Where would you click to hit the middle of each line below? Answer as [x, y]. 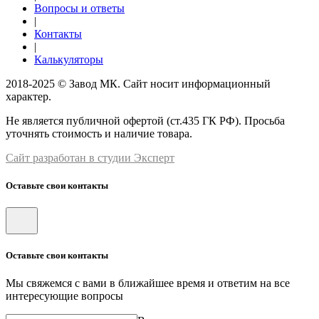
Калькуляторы [69, 59]
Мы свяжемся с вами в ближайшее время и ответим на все [148, 283]
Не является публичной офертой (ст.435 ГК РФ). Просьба [145, 120]
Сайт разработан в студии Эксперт [90, 157]
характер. [28, 96]
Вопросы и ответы [79, 8]
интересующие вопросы [64, 296]
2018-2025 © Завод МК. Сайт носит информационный [138, 83]
